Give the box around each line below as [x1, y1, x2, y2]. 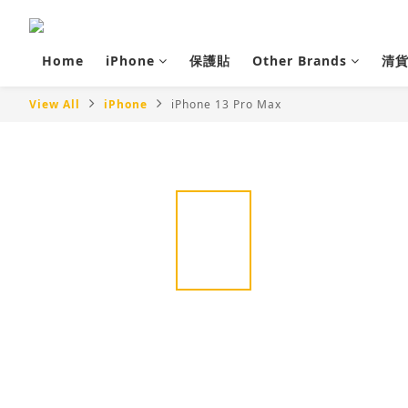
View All [29, 97, 80, 112]
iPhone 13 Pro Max [171, 97, 281, 112]
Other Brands [252, 52, 347, 69]
